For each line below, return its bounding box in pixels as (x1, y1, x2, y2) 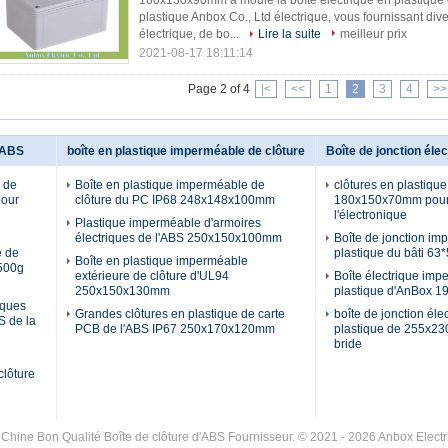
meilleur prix (340, 27, 407, 41)
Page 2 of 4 (187, 82, 250, 96)
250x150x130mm (75, 284, 170, 298)
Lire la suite (258, 27, 321, 41)
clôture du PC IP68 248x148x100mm (75, 193, 275, 207)
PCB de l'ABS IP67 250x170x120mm (75, 322, 275, 336)
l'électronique (334, 208, 407, 222)
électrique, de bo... (139, 27, 242, 41)
